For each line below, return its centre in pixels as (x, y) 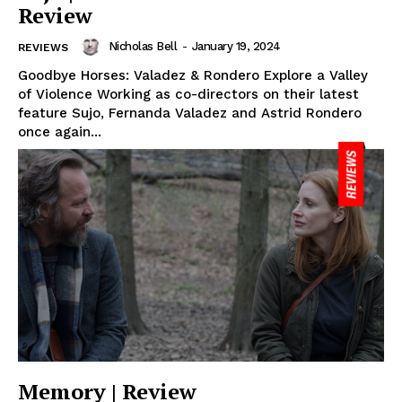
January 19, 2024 (236, 47)
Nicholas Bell (142, 47)
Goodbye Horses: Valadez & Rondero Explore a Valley (193, 76)
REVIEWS (43, 48)
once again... (60, 132)
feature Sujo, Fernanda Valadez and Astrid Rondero (190, 114)
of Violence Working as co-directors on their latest (188, 95)
